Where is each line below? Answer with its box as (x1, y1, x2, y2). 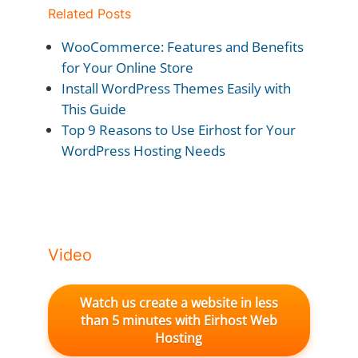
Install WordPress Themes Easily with (61, 79, 291, 98)
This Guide (61, 100, 126, 119)
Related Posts (47, 6, 131, 22)
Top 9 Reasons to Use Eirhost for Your (61, 121, 296, 140)
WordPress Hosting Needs (61, 141, 225, 161)
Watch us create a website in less (79, 294, 278, 312)
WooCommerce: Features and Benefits (61, 38, 304, 57)
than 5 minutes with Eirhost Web (80, 312, 277, 330)
